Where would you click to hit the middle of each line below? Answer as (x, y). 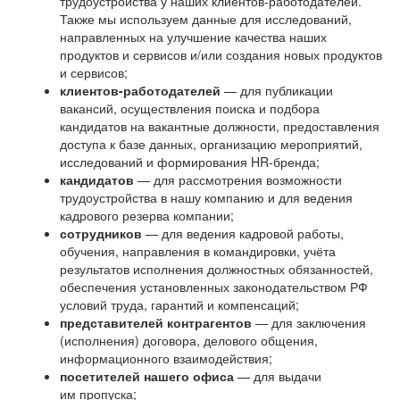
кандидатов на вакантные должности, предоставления (220, 126)
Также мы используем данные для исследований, (206, 19)
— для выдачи (279, 376)
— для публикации (277, 90)
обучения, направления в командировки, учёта (198, 251)
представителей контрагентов (156, 322)
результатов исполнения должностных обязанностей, (217, 269)
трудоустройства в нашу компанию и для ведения (206, 197)
